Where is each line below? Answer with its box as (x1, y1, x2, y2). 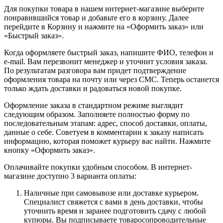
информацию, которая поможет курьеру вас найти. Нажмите (4, 136, 211, 145)
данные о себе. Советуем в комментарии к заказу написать (4, 127, 204, 136)
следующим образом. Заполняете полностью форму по (4, 110, 190, 118)
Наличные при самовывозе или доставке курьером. (24, 188, 199, 197)
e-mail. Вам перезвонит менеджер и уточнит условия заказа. (4, 57, 208, 66)
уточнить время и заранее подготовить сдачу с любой (24, 206, 206, 215)
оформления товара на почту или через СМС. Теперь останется (4, 75, 219, 84)
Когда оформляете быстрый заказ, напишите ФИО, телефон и (4, 48, 214, 57)
